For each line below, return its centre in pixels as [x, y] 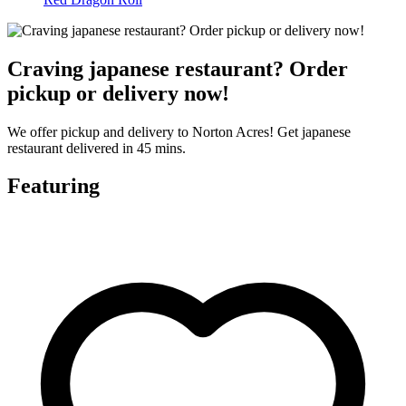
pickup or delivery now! [118, 93]
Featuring [53, 186]
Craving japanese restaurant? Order [178, 68]
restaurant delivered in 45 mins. [97, 148]
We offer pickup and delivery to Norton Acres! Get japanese [179, 131]
